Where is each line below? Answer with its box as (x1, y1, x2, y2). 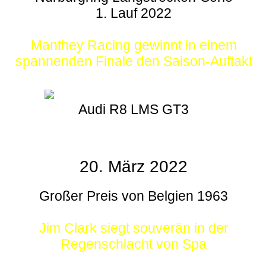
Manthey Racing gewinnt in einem (30, 37, 237, 53)
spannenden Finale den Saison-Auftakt (15, 53, 252, 69)
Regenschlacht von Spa (61, 236, 207, 252)
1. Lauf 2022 (96, 5, 172, 21)
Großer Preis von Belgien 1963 (39, 188, 228, 204)
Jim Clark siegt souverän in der (39, 220, 229, 236)
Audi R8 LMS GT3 (78, 102, 189, 118)
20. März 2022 (80, 157, 188, 176)
